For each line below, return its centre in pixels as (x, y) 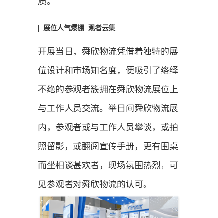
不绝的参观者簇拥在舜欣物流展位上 (108, 89)
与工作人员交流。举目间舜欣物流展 (108, 108)
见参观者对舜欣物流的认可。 (95, 184)
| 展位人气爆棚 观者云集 (76, 28)
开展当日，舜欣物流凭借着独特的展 (108, 51)
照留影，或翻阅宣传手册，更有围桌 (108, 146)
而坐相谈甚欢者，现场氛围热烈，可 (108, 165)
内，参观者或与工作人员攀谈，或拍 (108, 127)
